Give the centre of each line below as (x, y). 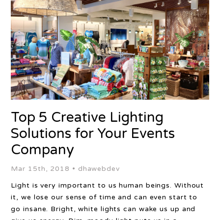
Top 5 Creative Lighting (87, 117)
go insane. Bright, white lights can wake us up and (103, 209)
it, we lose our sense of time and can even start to (104, 197)
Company (43, 150)
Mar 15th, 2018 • (44, 169)
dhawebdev (99, 169)
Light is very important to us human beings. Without (108, 185)
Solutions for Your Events (93, 134)
